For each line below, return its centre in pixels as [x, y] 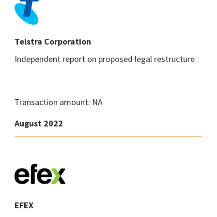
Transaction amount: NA [59, 102]
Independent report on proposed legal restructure [105, 59]
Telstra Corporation [53, 41]
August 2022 [39, 123]
